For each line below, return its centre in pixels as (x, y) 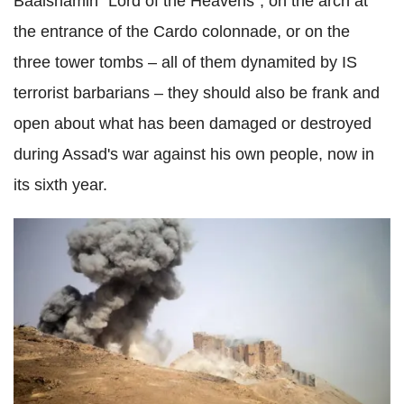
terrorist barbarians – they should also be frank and (197, 92)
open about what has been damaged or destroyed (193, 123)
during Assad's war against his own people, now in (194, 154)
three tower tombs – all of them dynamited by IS (185, 62)
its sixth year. (60, 184)
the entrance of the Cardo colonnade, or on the (182, 31)
